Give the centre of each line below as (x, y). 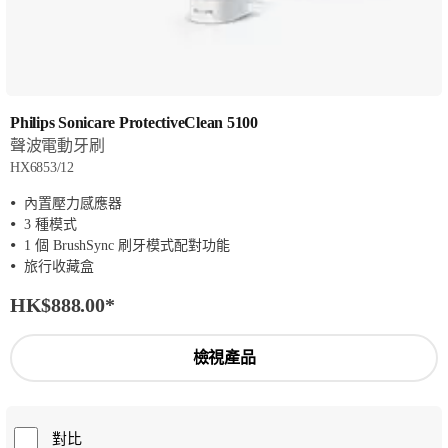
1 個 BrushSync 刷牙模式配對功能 (127, 246)
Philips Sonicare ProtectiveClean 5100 (134, 123)
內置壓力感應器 (73, 204)
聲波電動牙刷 (57, 146)
